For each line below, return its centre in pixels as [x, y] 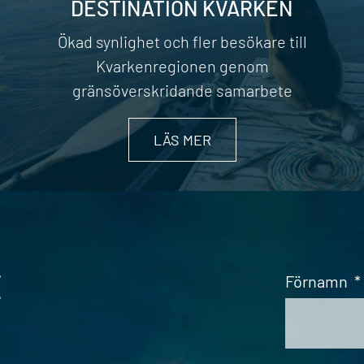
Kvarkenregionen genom [182, 66]
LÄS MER [182, 140]
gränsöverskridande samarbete [182, 91]
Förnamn [316, 282]
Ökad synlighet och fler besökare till [182, 42]
